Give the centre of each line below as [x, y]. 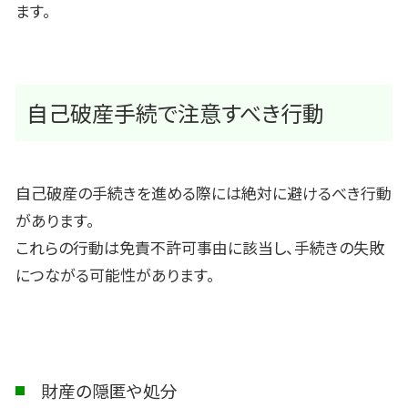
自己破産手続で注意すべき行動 [175, 113]
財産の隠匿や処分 [110, 391]
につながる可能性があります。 [115, 274]
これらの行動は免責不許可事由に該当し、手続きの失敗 [200, 247]
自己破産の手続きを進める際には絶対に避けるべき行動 [204, 192]
